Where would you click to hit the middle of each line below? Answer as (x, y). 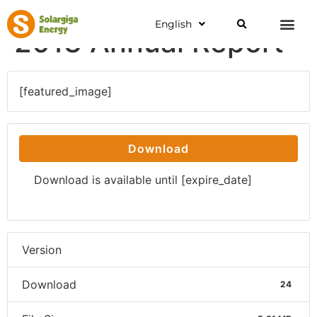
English (173, 24)
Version (42, 250)
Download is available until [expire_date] (143, 180)
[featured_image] (65, 91)
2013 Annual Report (149, 42)
